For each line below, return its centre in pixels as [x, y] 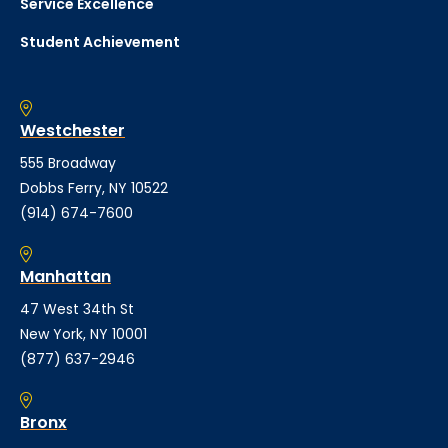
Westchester [72, 131]
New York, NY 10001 [83, 334]
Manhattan [65, 277]
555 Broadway [68, 163]
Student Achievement [100, 42]
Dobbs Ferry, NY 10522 [94, 188]
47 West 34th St [77, 309]
